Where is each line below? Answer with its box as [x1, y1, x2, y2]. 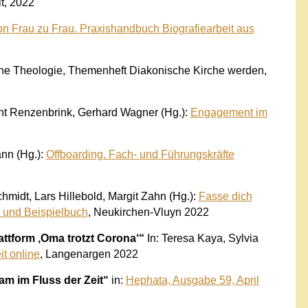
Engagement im [190, 106, 267, 118]
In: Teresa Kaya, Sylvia [144, 232, 258, 244]
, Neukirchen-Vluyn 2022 [87, 206, 209, 218]
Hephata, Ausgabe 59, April [125, 274, 259, 286]
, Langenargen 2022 [39, 247, 138, 260]
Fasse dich [198, 190, 252, 202]
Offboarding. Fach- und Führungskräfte [45, 148, 234, 160]
